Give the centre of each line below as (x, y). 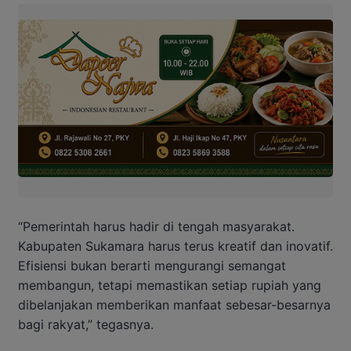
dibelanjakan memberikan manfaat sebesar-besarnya (174, 304)
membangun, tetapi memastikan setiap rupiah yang (170, 285)
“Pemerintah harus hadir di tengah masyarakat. (156, 226)
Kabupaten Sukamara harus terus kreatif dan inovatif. (175, 246)
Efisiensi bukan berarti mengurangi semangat (152, 265)
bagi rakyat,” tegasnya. (86, 324)
